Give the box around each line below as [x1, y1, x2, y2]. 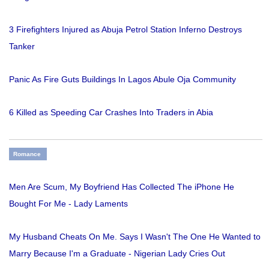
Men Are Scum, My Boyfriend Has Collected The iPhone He [9, 182, 234, 192]
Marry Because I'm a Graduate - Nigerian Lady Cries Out [9, 249, 225, 259]
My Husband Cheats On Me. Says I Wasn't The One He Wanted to [9, 232, 261, 242]
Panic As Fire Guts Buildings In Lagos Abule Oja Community [9, 74, 236, 85]
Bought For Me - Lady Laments [9, 199, 128, 209]
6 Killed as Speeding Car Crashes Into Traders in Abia [9, 107, 213, 118]
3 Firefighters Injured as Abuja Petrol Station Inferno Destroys [9, 25, 242, 35]
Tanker [9, 41, 35, 52]
